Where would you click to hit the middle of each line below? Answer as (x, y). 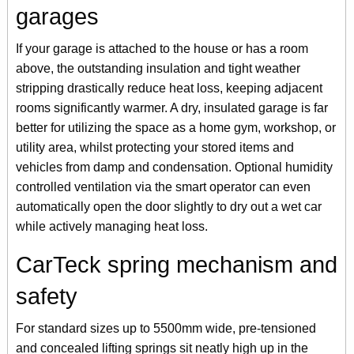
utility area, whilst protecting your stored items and (155, 147)
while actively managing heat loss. (112, 226)
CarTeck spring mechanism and (177, 264)
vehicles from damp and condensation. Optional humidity (174, 167)
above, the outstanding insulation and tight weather (158, 68)
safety (47, 296)
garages (57, 16)
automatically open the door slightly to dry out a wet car (169, 206)
